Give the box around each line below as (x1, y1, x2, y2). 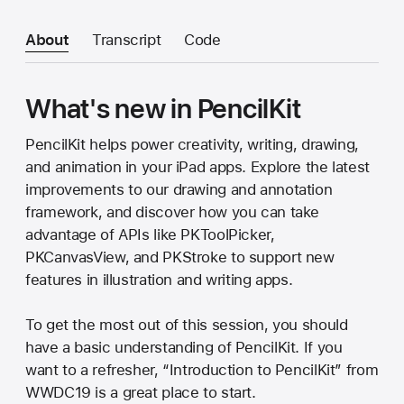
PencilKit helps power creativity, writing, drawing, (25, 134, 359, 153)
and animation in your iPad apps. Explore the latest (25, 157, 370, 176)
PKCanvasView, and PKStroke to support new (25, 247, 335, 266)
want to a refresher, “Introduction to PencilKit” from (25, 360, 379, 379)
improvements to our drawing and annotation (25, 179, 333, 198)
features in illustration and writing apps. (25, 270, 293, 289)
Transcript (92, 31, 161, 50)
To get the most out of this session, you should (25, 315, 348, 334)
